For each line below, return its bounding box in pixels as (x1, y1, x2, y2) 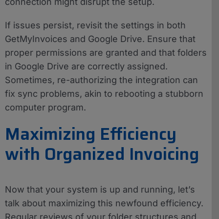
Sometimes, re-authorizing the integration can (5, 74, 198, 85)
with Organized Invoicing (5, 140, 199, 167)
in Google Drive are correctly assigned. (5, 61, 168, 71)
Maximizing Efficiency (5, 120, 176, 147)
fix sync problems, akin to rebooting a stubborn (5, 88, 203, 99)
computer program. (5, 102, 86, 112)
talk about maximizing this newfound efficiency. (5, 197, 203, 208)
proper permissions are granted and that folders (5, 47, 207, 58)
